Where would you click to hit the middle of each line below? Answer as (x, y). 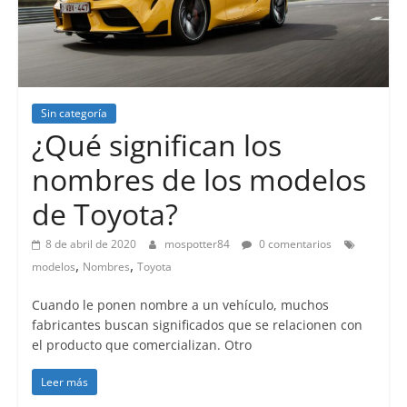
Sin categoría (74, 113)
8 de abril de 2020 (90, 243)
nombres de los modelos (199, 179)
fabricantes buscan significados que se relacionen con (197, 324)
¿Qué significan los (156, 144)
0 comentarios (293, 243)
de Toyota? (104, 213)
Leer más (64, 382)
